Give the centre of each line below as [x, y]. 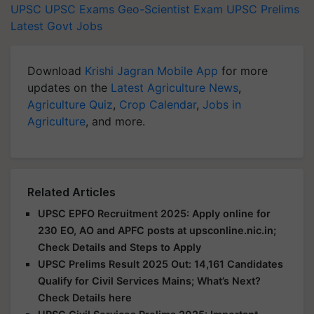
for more [243, 71]
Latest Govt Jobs [56, 26]
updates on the [69, 88]
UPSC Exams [80, 9]
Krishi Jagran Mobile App [151, 71]
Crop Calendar [158, 104]
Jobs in [222, 104]
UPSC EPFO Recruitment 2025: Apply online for [154, 213]
